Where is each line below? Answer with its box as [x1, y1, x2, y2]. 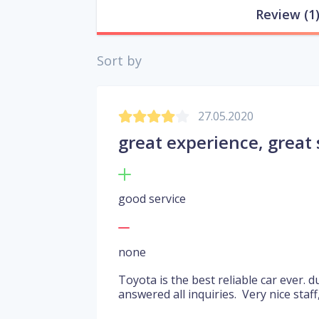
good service [118, 191, 186, 207]
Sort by [97, 52, 142, 70]
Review [256, 6, 300, 23]
